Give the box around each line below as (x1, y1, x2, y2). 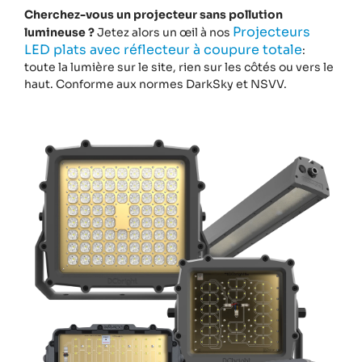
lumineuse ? (24, 24, 95, 40)
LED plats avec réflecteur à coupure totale (24, 40, 302, 58)
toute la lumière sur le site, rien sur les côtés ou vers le (24, 59, 334, 74)
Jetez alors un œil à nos (95, 24, 233, 40)
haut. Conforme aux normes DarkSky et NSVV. (24, 76, 287, 91)
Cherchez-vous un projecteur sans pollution (24, 6, 283, 22)
